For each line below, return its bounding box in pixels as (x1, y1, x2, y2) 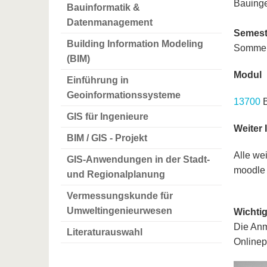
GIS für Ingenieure (67, 111, 148, 122)
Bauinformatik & (67, 2, 140, 13)
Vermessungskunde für (67, 191, 173, 201)
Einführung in (67, 75, 129, 86)
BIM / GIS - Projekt (67, 133, 147, 144)
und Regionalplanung (67, 169, 165, 180)
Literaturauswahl (67, 227, 142, 238)
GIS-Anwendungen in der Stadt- (67, 154, 210, 165)
